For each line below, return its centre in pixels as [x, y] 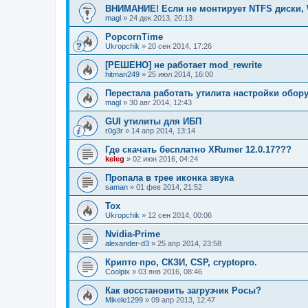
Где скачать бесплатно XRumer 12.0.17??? [198, 150]
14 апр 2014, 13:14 [163, 131]
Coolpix [118, 272]
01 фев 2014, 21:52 [169, 187]
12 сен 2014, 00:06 [180, 216]
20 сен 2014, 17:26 [180, 46]
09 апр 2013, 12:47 [183, 300]
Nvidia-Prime [133, 234]
